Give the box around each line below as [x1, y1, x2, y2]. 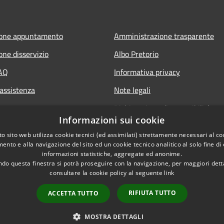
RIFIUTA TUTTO [128, 188, 176, 197]
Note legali [114, 83, 150, 96]
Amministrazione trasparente [114, 29, 214, 42]
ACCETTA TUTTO [47, 189, 98, 197]
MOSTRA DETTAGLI [84, 212, 144, 221]
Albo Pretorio [114, 47, 158, 60]
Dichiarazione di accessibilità [114, 101, 211, 114]
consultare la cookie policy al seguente [49, 168, 164, 177]
